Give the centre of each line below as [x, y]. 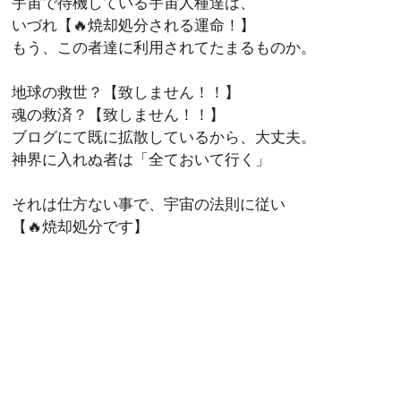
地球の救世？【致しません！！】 [126, 92]
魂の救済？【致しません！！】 [118, 115]
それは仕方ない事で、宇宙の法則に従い [149, 204]
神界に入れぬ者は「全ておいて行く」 [141, 159]
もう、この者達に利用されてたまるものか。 [164, 47]
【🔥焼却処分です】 [80, 226]
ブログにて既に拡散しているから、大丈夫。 [164, 137]
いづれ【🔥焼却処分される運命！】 [133, 25]
